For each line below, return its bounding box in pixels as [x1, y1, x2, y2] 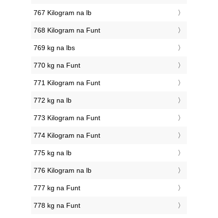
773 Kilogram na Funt [34, 114, 100, 122]
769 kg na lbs [34, 44, 75, 52]
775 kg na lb [34, 149, 72, 157]
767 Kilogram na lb [34, 9, 91, 17]
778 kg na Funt [34, 201, 80, 210]
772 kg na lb [34, 96, 72, 105]
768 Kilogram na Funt [34, 26, 100, 35]
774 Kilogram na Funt [34, 131, 100, 140]
